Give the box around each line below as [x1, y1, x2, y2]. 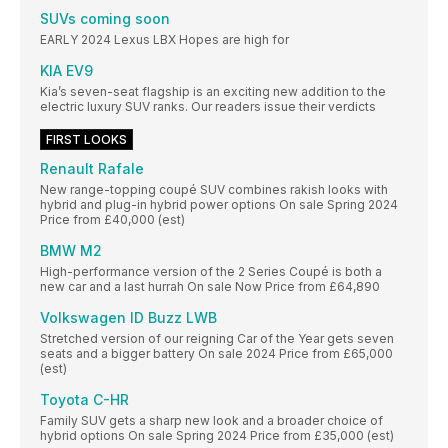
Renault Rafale [40, 160, 144, 178]
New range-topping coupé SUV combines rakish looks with [40, 182, 388, 198]
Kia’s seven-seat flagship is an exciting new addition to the [40, 84, 386, 100]
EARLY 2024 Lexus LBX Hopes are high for [40, 32, 289, 48]
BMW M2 [40, 242, 102, 260]
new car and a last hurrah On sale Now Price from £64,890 [40, 279, 380, 295]
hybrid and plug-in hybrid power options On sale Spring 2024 [40, 197, 398, 213]
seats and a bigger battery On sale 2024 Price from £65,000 [40, 346, 393, 362]
